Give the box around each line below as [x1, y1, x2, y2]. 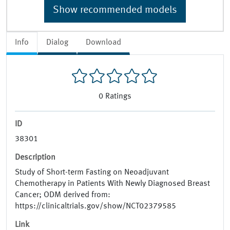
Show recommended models [53, 5, 177, 15]
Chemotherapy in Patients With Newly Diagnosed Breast [15, 180, 210, 188]
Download [86, 38, 121, 47]
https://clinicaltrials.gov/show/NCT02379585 [15, 202, 176, 211]
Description [15, 154, 55, 162]
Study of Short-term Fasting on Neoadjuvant [15, 168, 169, 177]
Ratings [105, 92, 131, 101]
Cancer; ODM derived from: [15, 191, 110, 200]
